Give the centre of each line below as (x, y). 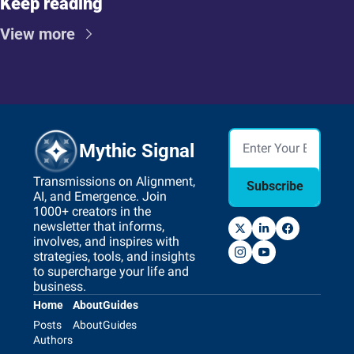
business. (60, 286)
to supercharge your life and (111, 271)
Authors (53, 339)
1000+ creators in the (92, 211)
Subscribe (275, 186)
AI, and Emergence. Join (100, 196)
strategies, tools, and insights (114, 256)
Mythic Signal (137, 151)
